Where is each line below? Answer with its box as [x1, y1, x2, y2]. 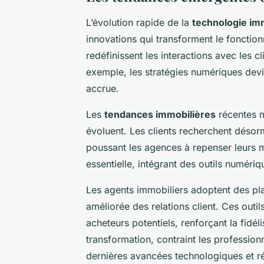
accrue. [86, 82, 119, 94]
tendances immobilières [104, 108, 216, 120]
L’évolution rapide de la [86, 16, 192, 28]
